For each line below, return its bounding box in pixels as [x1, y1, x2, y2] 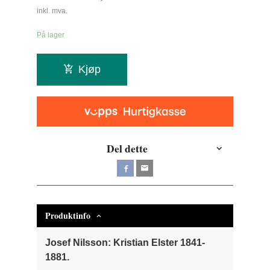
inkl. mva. [37, 6, 68, 15]
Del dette [107, 140, 148, 157]
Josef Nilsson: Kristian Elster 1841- [45, 237, 206, 248]
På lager [37, 31, 65, 40]
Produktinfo [45, 209, 91, 222]
